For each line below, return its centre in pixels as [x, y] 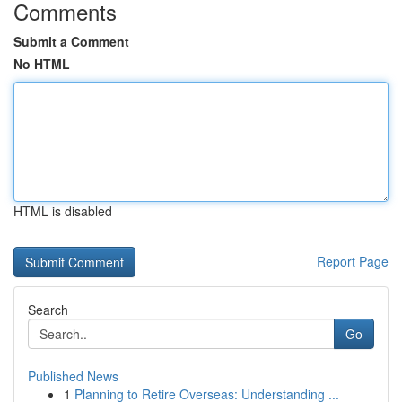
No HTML [42, 64]
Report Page [353, 261]
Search [48, 310]
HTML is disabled [63, 211]
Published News [73, 376]
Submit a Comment [71, 41]
